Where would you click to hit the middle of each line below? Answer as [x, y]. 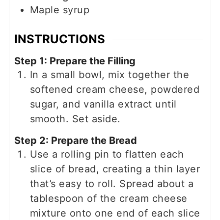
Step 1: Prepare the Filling [75, 61]
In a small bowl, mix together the [110, 74]
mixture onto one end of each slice [115, 213]
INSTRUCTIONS [59, 39]
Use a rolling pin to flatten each [107, 154]
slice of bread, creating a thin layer [115, 169]
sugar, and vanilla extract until [103, 104]
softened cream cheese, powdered [115, 89]
